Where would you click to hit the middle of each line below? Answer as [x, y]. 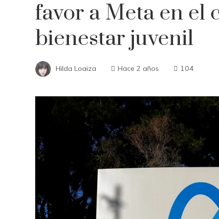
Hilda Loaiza [76, 68]
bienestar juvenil [114, 39]
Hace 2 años [138, 68]
